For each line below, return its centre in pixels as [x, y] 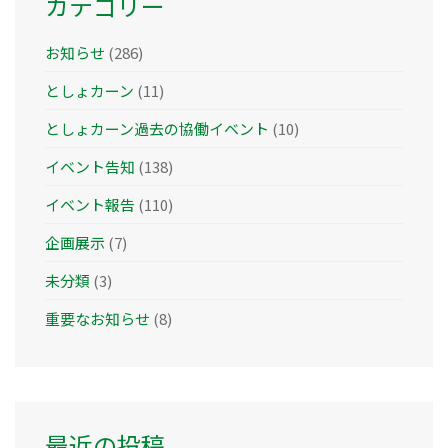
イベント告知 [90, 167]
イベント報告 [90, 205]
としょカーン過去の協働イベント [157, 129]
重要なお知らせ [97, 319]
